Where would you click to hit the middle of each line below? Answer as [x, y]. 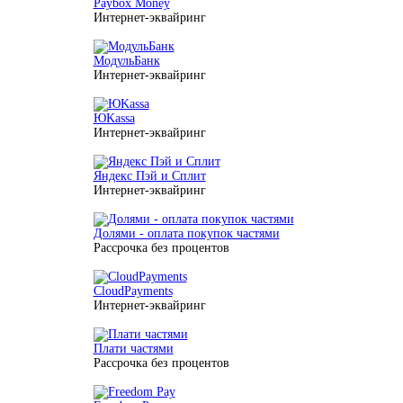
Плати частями [133, 349]
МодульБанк [126, 61]
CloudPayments [133, 291]
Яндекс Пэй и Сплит [149, 176]
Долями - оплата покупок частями [186, 233]
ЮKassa [114, 118]
